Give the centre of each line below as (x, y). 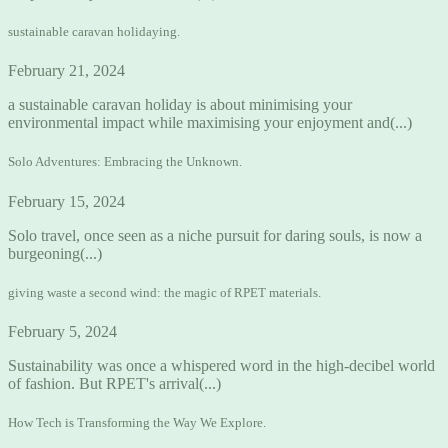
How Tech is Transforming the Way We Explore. (137, 423)
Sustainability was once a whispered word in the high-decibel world (221, 365)
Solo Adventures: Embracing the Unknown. (125, 162)
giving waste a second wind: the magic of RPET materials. (164, 292)
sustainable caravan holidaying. (94, 32)
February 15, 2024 (66, 201)
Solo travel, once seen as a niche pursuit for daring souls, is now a (215, 235)
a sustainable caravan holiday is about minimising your (180, 105)
